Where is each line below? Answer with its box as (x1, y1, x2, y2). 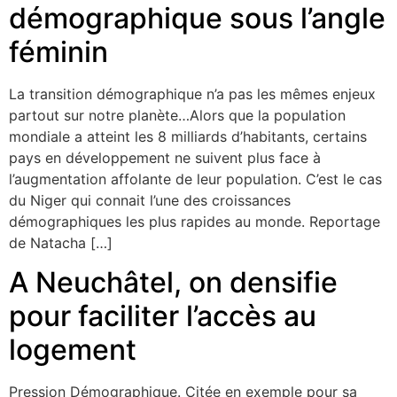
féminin (9, 34, 108, 69)
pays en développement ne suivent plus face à (9, 148, 321, 167)
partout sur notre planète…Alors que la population (9, 105, 346, 124)
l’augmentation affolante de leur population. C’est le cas (9, 169, 382, 188)
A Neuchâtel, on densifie (9, 265, 338, 300)
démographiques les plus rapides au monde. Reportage (9, 212, 380, 230)
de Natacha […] (9, 233, 113, 252)
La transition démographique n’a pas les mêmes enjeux (9, 84, 376, 103)
